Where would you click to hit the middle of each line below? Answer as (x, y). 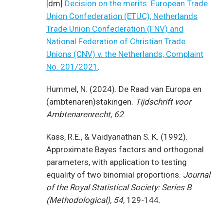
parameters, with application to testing (117, 162)
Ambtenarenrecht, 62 (85, 114)
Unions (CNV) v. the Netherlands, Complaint (125, 54)
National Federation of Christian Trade (116, 41)
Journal (197, 174)
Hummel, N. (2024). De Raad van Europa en (124, 89)
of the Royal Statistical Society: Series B (119, 187)
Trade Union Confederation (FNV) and (115, 28)
